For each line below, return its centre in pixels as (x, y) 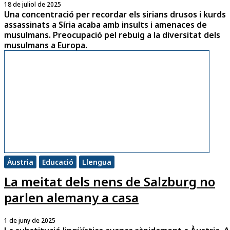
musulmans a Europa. (46, 45)
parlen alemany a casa (71, 198)
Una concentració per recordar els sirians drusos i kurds (115, 15)
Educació (58, 162)
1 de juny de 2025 (30, 221)
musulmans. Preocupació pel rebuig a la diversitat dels (112, 35)
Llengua (97, 162)
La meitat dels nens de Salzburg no (110, 182)
